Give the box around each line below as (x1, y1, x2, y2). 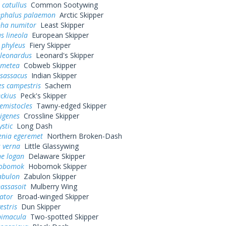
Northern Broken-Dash (42, 131, 122, 141)
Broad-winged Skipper (13, 192, 89, 201)
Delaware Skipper (24, 151, 85, 161)
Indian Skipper (27, 71, 77, 80)
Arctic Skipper (55, 10, 103, 20)
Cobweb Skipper (19, 61, 76, 70)
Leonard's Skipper (31, 50, 94, 60)
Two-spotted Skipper (26, 212, 98, 221)
